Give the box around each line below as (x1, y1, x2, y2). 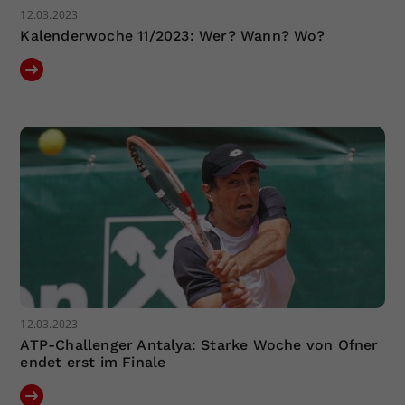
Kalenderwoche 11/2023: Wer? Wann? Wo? (20, 26, 325, 44)
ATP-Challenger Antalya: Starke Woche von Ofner (20, 336, 379, 354)
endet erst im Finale (20, 353, 166, 372)
